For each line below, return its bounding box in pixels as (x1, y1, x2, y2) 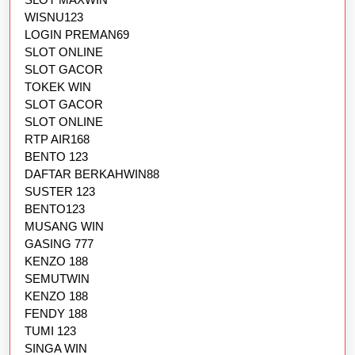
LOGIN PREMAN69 (25, 28, 129, 42)
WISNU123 (25, 10, 83, 25)
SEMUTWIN (25, 272, 90, 286)
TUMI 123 (25, 324, 76, 338)
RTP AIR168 (25, 132, 90, 147)
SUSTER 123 (25, 185, 95, 199)
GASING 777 (25, 237, 94, 251)
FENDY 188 (25, 307, 87, 321)
